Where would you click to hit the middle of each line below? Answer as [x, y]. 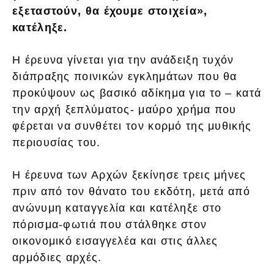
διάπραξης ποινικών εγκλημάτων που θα [125, 76]
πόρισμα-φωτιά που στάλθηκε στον [110, 224]
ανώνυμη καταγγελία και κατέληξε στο [117, 208]
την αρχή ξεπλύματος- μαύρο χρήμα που [124, 109]
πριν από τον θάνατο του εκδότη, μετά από [131, 191]
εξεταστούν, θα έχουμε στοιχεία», [110, 11]
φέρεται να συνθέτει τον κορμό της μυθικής [132, 126]
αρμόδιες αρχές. [57, 257]
